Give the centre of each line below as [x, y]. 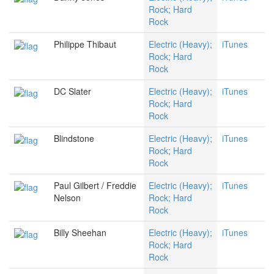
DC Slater [72, 91]
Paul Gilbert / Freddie [95, 186]
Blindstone [74, 139]
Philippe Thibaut [85, 44]
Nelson [67, 198]
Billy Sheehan [80, 233]
